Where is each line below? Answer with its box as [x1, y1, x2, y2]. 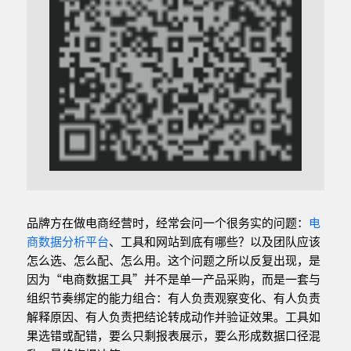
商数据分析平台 [26, 233, 109, 250]
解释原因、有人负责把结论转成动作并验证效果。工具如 [26, 308, 320, 325]
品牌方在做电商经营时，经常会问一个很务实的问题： [26, 214, 309, 231]
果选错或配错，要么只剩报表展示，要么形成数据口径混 [26, 327, 320, 344]
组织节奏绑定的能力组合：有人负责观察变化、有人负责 [26, 289, 320, 306]
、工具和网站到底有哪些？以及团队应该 [108, 233, 320, 250]
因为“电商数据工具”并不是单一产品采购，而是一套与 [26, 270, 320, 288]
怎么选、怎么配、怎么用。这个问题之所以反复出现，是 [26, 251, 320, 269]
